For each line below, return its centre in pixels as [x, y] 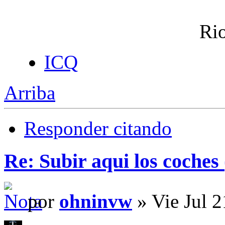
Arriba [30, 92]
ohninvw [96, 201]
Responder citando [98, 128]
